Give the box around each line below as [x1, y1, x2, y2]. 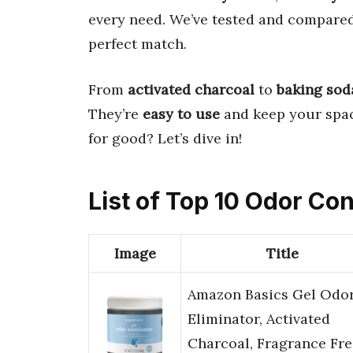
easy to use [143, 104, 220, 123]
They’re [88, 104, 143, 123]
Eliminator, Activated [188, 310, 330, 329]
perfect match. [88, 34, 187, 53]
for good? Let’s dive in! [88, 128, 242, 147]
